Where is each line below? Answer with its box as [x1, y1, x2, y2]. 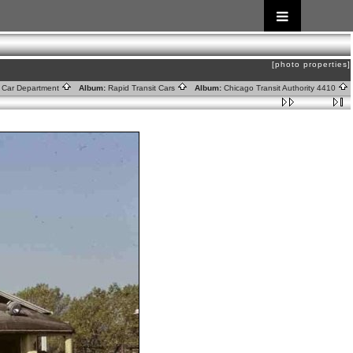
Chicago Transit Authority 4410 [224, 84, 338, 92]
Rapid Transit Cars [108, 84, 177, 92]
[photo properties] [272, 60, 351, 69]
